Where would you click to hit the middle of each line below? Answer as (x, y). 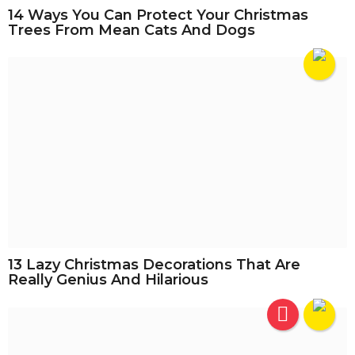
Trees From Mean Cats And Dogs (132, 30)
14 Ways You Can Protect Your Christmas (158, 15)
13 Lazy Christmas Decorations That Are (154, 265)
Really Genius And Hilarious (108, 280)
